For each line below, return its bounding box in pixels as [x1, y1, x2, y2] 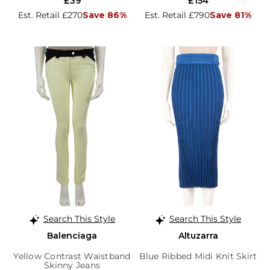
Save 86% [82, 9, 127, 20]
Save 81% [210, 9, 251, 20]
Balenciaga [47, 230, 97, 242]
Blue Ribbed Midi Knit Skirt [139, 251, 257, 262]
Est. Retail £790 [145, 9, 210, 20]
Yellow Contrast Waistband [13, 251, 131, 262]
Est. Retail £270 [17, 9, 83, 20]
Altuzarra [178, 230, 218, 242]
